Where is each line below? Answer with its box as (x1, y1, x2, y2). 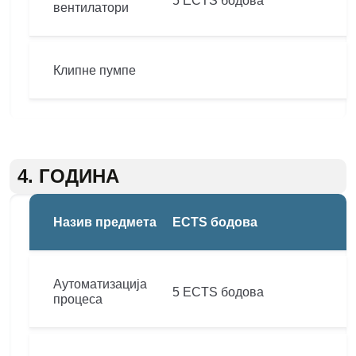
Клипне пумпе (53, 64, 136, 77)
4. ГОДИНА (17, 165, 119, 187)
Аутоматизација (53, 277, 147, 291)
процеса (53, 292, 103, 306)
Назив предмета (53, 215, 157, 229)
